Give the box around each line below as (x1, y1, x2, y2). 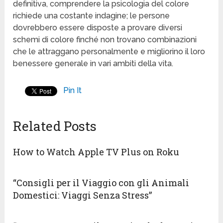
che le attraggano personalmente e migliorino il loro (13, 47, 206, 57)
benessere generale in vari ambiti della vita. (13, 59, 174, 69)
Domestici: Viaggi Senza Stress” (13, 189, 152, 202)
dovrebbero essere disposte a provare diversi (13, 23, 183, 33)
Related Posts (13, 117, 97, 135)
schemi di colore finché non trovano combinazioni (13, 35, 197, 45)
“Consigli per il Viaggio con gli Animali (13, 177, 190, 189)
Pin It (63, 86, 82, 96)
